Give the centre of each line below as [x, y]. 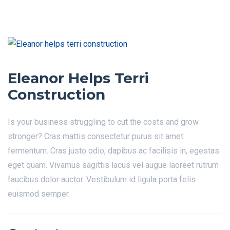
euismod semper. [39, 194]
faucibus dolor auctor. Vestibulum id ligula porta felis [102, 179]
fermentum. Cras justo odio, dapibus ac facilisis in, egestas [113, 151]
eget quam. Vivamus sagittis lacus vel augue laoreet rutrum [113, 165]
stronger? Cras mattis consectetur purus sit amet [95, 136]
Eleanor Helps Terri [78, 78]
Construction [56, 94]
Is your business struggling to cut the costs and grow [103, 122]
